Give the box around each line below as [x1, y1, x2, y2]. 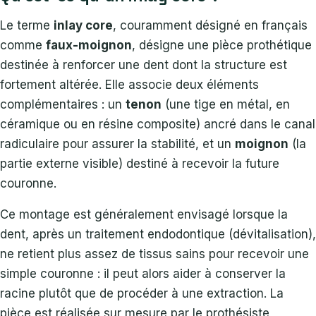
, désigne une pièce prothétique [132, 38, 312, 53]
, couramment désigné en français [113, 18, 308, 33]
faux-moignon [46, 38, 132, 53]
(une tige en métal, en [162, 97, 290, 112]
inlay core [54, 18, 113, 33]
